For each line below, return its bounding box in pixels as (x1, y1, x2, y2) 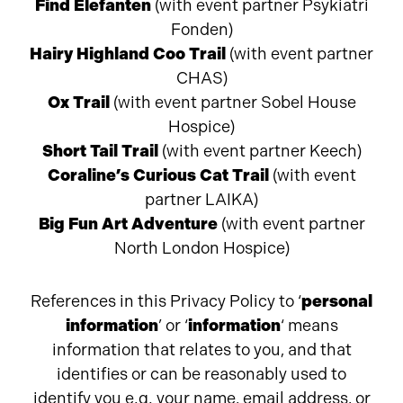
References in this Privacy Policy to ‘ (31, 291, 301, 311)
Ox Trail (47, 93, 110, 112)
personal (301, 291, 372, 311)
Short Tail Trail (41, 141, 158, 161)
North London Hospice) (113, 238, 290, 258)
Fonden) (170, 20, 233, 40)
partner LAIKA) (145, 190, 258, 210)
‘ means (280, 316, 338, 336)
